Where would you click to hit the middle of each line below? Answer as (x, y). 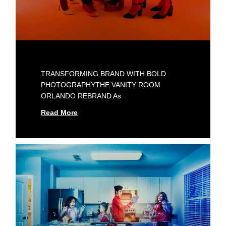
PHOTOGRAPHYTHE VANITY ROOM (101, 85)
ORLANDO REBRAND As (81, 96)
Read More (60, 113)
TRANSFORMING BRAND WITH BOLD (104, 74)
